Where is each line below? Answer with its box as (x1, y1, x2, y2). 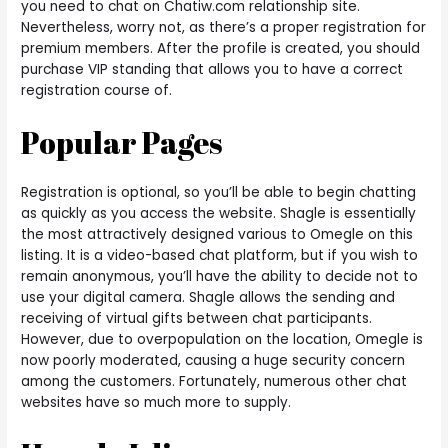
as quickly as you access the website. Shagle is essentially (21, 204, 417, 224)
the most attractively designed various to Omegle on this (21, 225, 414, 245)
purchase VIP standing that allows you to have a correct (21, 60, 404, 80)
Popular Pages (21, 122, 223, 164)
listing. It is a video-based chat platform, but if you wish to (21, 246, 419, 266)
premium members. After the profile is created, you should (21, 39, 421, 59)
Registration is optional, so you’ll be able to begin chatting (21, 183, 417, 203)
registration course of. (21, 81, 173, 101)
